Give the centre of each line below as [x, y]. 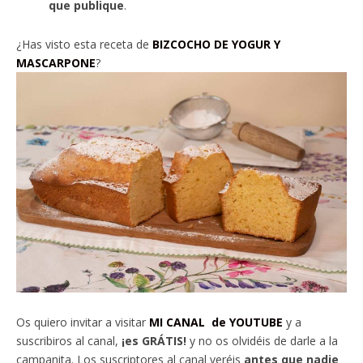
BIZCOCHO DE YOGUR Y [216, 45]
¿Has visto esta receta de [84, 45]
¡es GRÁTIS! [154, 341]
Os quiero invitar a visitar [83, 322]
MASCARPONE [56, 63]
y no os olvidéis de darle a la [262, 341]
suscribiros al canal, [69, 341]
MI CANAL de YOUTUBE [218, 322]
